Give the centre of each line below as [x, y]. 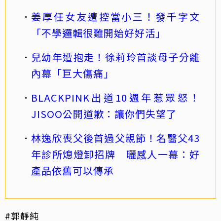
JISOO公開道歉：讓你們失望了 [104, 113]
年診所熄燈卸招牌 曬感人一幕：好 [115, 154]
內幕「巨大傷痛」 [73, 73]
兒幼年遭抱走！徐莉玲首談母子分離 [115, 57]
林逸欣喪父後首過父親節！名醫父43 [115, 138]
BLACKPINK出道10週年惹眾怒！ [115, 97]
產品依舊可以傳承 [73, 170]
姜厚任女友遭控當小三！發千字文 [115, 16]
